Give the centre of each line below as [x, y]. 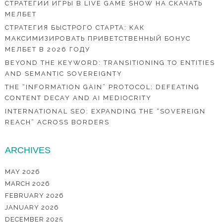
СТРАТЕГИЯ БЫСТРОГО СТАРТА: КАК [75, 28]
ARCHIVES [28, 150]
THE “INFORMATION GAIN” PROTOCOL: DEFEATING [102, 87]
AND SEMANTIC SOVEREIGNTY [64, 74]
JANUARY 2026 [32, 208]
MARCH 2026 [28, 184]
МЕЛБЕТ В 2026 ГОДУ [48, 50]
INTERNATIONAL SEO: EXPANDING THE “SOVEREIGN [105, 111]
